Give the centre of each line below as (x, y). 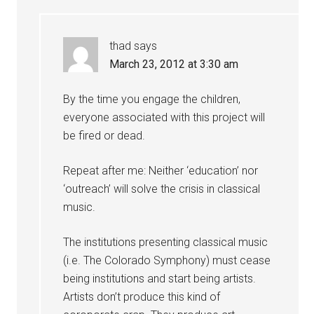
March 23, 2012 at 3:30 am (174, 64)
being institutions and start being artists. (160, 279)
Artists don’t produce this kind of (142, 297)
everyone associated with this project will (164, 117)
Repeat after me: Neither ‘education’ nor (161, 171)
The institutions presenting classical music (166, 242)
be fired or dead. (104, 136)
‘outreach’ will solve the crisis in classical (162, 189)
